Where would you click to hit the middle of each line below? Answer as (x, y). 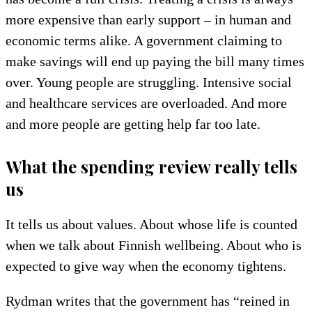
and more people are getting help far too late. (133, 124)
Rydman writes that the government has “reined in (148, 301)
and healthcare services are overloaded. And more (146, 103)
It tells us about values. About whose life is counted (151, 224)
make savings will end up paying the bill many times (155, 61)
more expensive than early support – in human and (148, 19)
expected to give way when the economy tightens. (146, 266)
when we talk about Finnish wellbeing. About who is (154, 245)
